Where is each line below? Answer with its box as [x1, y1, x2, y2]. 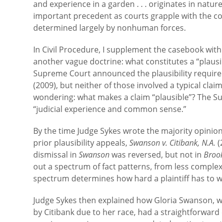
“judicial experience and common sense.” [33, 104, 187, 114]
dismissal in [33, 149, 79, 160]
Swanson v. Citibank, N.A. [129, 137, 218, 148]
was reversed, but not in [111, 149, 204, 160]
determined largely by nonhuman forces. [33, 22, 186, 33]
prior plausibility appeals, [33, 137, 130, 148]
